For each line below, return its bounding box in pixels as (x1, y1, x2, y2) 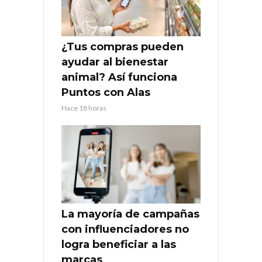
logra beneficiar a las (61, 238, 176, 251)
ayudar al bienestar (61, 56, 168, 69)
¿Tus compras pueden (61, 40, 184, 54)
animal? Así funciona (61, 71, 177, 84)
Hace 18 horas (61, 104, 106, 113)
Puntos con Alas (61, 86, 150, 99)
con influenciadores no (61, 223, 189, 236)
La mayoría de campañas (61, 208, 199, 221)
